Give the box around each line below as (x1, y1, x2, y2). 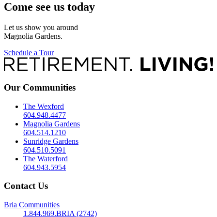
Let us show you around (4, 23, 78, 31)
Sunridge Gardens (23, 137, 78, 145)
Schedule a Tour (4, 48, 54, 57)
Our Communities (4, 82, 76, 93)
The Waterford (23, 154, 68, 163)
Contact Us (4, 181, 48, 191)
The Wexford (23, 102, 64, 110)
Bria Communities (4, 201, 60, 209)
